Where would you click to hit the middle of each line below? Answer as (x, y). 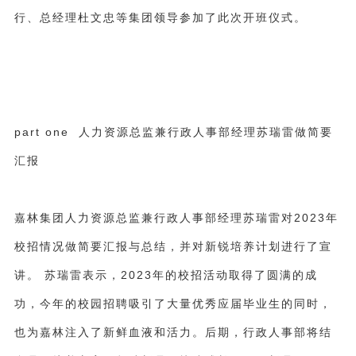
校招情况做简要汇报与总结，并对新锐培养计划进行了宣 (173, 246)
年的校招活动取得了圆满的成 (235, 275)
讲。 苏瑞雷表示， (67, 275)
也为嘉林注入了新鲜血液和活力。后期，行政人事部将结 (173, 332)
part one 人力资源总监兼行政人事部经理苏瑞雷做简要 (173, 132)
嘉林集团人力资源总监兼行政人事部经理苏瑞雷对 (154, 217)
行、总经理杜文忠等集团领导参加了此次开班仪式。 (160, 17)
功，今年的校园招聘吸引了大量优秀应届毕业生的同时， (173, 303)
